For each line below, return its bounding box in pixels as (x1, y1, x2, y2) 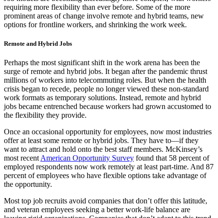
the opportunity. (4, 180, 52, 189)
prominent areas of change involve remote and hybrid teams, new (4, 11, 204, 20)
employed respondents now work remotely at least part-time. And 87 (4, 163, 214, 171)
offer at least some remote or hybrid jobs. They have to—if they (4, 136, 199, 145)
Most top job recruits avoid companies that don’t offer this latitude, (4, 197, 207, 205)
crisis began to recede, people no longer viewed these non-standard (4, 85, 209, 93)
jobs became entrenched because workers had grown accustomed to (4, 102, 211, 111)
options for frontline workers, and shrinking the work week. (4, 20, 187, 29)
